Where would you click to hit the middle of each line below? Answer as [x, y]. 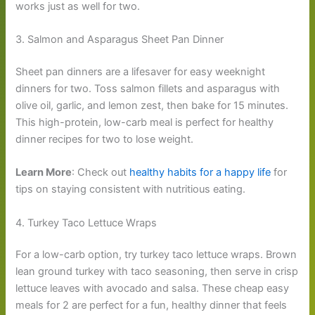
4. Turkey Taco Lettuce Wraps [86, 223]
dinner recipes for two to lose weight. [105, 139]
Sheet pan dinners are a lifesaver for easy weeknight [141, 71]
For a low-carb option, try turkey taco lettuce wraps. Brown [156, 255]
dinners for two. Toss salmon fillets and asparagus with [148, 88]
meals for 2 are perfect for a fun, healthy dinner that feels [152, 306]
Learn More [44, 173]
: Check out [101, 173]
